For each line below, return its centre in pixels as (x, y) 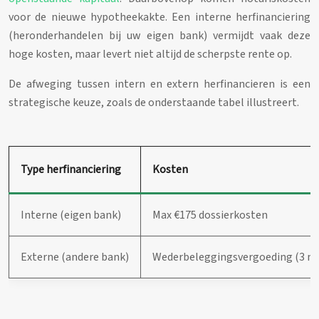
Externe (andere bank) (75, 257)
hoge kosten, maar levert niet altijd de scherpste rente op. (150, 54)
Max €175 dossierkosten (210, 215)
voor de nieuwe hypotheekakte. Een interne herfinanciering (159, 17)
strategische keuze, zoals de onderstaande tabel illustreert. (154, 102)
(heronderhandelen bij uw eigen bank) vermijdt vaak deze (159, 35)
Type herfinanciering (71, 169)
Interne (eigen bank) (71, 215)
